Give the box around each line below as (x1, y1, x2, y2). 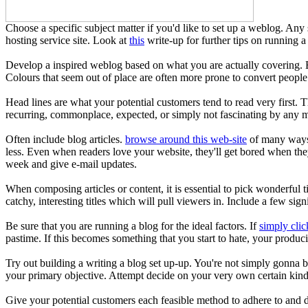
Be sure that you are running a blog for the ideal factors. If (5, 219, 259, 232)
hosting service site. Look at (5, 34, 129, 46)
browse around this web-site (125, 133, 247, 145)
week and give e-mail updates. (5, 157, 137, 170)
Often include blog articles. (5, 133, 125, 145)
